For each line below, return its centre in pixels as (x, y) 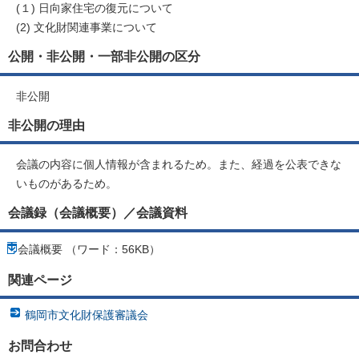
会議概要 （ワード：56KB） (89, 249)
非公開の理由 (46, 125)
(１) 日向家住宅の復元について (95, 8)
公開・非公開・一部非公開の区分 (104, 56)
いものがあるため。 (67, 184)
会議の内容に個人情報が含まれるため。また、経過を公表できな (179, 165)
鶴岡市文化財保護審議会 (87, 315)
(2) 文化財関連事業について (87, 28)
